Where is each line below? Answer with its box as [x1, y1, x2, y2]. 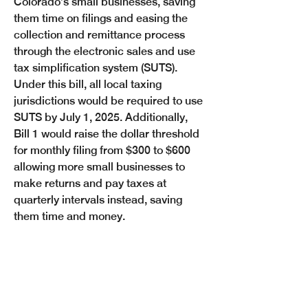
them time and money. [14, 210, 128, 223]
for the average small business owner [14, 276, 203, 289]
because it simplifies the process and [14, 292, 203, 305]
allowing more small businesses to [14, 160, 188, 173]
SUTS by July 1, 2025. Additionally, [14, 111, 190, 124]
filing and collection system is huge [14, 259, 191, 272]
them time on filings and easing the [14, 12, 190, 25]
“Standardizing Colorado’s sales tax [14, 243, 197, 256]
